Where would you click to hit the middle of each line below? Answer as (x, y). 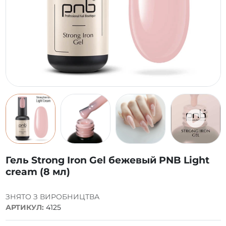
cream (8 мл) (38, 171)
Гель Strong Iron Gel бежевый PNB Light (107, 160)
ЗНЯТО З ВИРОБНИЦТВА (52, 196)
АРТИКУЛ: (24, 207)
